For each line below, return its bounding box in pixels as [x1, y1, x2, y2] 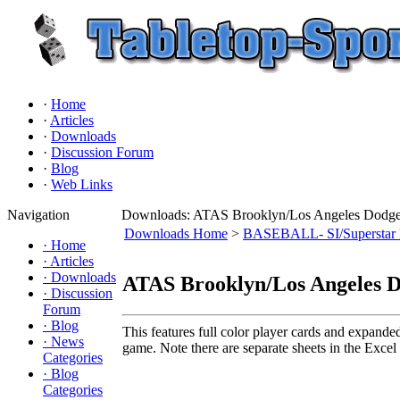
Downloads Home [124, 226, 228, 241]
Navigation [7, 207, 70, 222]
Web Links [51, 177, 112, 192]
